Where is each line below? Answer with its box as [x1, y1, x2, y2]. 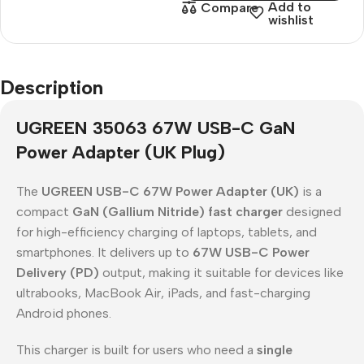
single [257, 341, 292, 357]
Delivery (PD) [16, 264, 99, 280]
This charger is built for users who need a [16, 341, 257, 357]
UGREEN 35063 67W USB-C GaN [16, 116, 296, 139]
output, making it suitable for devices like [99, 264, 344, 280]
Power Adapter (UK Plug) [16, 141, 225, 163]
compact [16, 203, 72, 219]
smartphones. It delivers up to [16, 244, 193, 260]
